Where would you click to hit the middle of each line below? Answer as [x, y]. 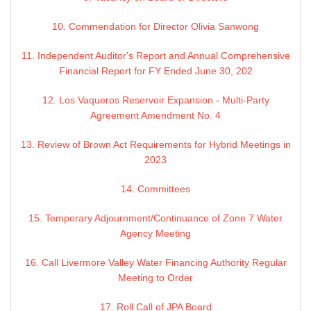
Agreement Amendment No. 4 [155, 116]
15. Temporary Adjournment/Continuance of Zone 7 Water [155, 218]
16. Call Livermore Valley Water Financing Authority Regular [155, 263]
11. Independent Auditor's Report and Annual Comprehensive [155, 56]
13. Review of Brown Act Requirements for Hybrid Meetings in [155, 145]
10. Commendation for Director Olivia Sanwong [155, 27]
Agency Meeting [155, 234]
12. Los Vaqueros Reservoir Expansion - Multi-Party [155, 100]
